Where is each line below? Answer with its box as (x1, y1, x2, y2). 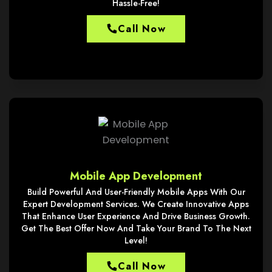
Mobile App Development (70, 168, 202, 184)
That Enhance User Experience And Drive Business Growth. (22, 209, 250, 222)
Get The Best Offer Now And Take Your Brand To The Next (21, 222, 251, 234)
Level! (124, 234, 148, 246)
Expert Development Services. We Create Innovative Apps (23, 197, 249, 210)
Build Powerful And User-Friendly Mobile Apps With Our (27, 185, 245, 198)
